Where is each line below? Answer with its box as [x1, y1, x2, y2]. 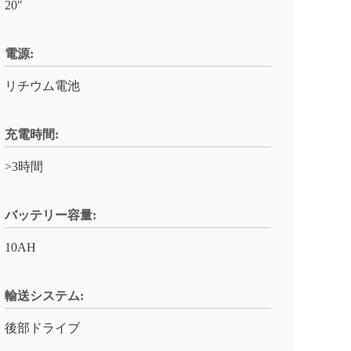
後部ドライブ [5, 321, 80, 335]
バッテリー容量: [5, 208, 96, 222]
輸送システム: [5, 289, 84, 302]
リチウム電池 [5, 79, 80, 92]
